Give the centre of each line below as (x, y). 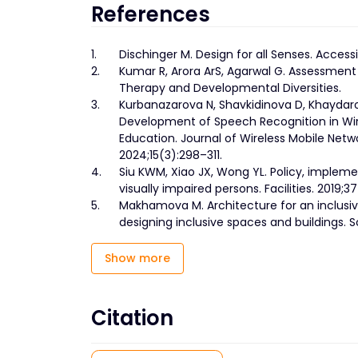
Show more (137, 259)
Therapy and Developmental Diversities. (230, 88)
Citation (132, 318)
